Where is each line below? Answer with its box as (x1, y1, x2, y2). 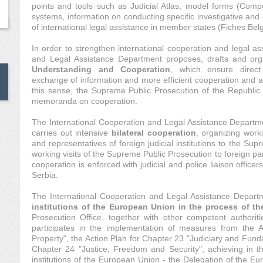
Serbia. (32, 170, 58, 180)
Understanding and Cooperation (32, 65, 170, 74)
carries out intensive (32, 128, 112, 137)
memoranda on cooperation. (32, 96, 137, 106)
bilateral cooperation (111, 128, 196, 137)
